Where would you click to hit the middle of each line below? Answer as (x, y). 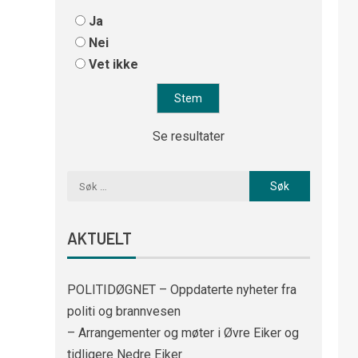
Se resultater (188, 137)
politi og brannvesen (123, 312)
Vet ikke (113, 65)
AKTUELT (99, 239)
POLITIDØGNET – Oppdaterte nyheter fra (181, 290)
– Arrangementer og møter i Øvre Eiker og (183, 333)
